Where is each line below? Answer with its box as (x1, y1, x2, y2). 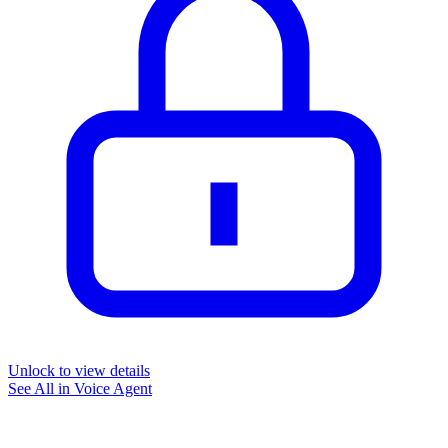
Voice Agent (74, 379, 152, 397)
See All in (8, 379, 74, 397)
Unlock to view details (8, 361, 150, 379)
